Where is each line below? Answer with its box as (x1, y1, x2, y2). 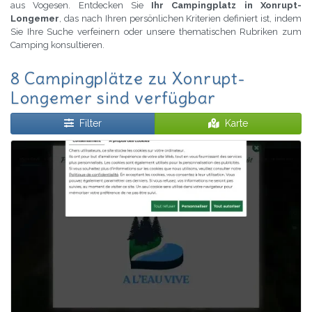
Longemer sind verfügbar (10, 87, 216, 109)
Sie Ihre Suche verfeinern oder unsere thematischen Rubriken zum (10, 26, 302, 38)
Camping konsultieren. (10, 40, 104, 51)
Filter (79, 118, 102, 130)
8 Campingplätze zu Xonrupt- (10, 68, 246, 89)
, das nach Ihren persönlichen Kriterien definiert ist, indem (59, 13, 302, 24)
